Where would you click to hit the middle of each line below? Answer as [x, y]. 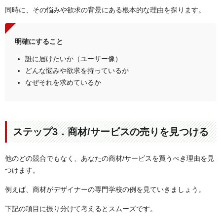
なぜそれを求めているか [64, 83]
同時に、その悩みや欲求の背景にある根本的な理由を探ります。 [105, 10]
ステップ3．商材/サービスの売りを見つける [111, 131]
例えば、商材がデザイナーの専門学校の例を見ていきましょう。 [105, 189]
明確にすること [39, 42]
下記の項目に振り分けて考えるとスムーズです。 [81, 209]
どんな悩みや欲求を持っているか [77, 71]
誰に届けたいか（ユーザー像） [73, 59]
